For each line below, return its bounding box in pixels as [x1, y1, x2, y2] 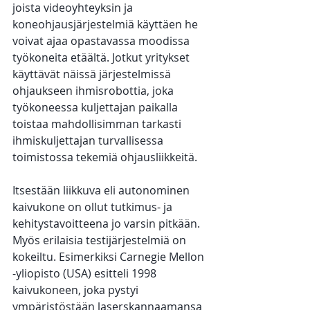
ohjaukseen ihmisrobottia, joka [12, 83, 176, 99]
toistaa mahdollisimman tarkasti [12, 116, 184, 132]
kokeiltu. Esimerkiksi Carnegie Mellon [12, 249, 207, 265]
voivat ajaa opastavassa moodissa [12, 33, 192, 49]
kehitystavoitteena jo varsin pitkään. [12, 216, 203, 232]
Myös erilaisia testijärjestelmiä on [12, 232, 189, 248]
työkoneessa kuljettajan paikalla [12, 100, 181, 116]
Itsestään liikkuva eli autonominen [12, 183, 192, 199]
